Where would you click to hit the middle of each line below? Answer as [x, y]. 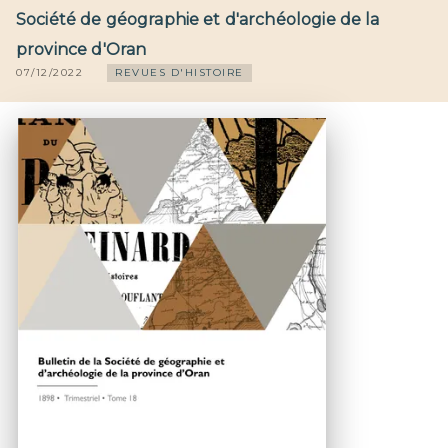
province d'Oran [81, 49]
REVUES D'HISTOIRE [179, 72]
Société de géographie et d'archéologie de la [198, 19]
